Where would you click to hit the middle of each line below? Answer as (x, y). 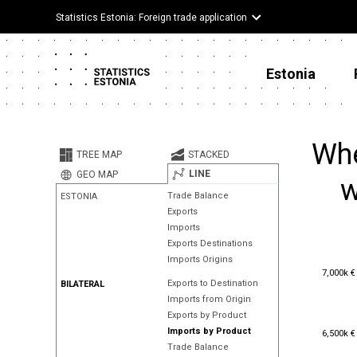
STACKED (208, 155)
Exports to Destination (212, 283)
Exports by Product (206, 315)
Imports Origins (200, 259)
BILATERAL (82, 284)
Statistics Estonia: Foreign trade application (151, 18)
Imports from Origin (209, 299)
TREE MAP (99, 155)
